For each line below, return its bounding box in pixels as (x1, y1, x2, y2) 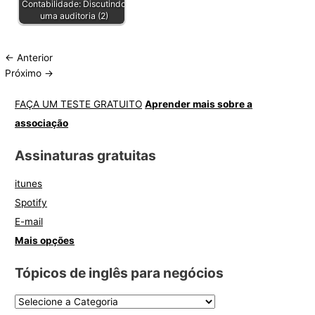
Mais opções (15, 235, 75, 247)
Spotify (15, 197, 48, 209)
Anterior (14, 51, 53, 63)
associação (15, 117, 69, 129)
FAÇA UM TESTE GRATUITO (15, 98, 143, 110)
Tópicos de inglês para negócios (15, 264, 224, 281)
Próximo (5, 67, 45, 79)
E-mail (15, 216, 44, 228)
